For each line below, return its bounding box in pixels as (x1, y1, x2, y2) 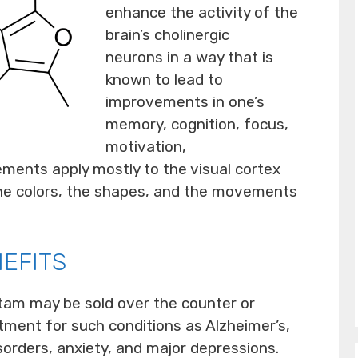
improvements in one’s (105, 92, 265, 111)
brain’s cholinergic (105, 25, 229, 44)
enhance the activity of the (105, 2, 298, 22)
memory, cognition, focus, (105, 114, 288, 133)
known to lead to (105, 70, 223, 89)
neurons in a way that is (105, 47, 273, 66)
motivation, (105, 137, 186, 156)
